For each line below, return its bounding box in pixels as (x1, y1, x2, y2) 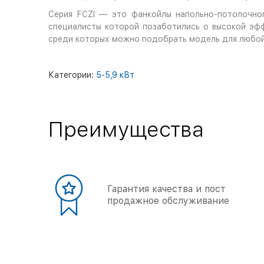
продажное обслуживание (107, 195, 229, 206)
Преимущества (48, 117, 204, 142)
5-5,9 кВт (96, 70, 134, 80)
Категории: (48, 70, 96, 80)
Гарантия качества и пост (107, 183, 226, 194)
